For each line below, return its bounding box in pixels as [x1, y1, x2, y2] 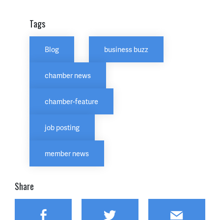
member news [45, 148, 89, 159]
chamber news [45, 70, 91, 81]
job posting [45, 122, 80, 133]
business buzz [104, 44, 148, 55]
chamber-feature [45, 96, 98, 107]
